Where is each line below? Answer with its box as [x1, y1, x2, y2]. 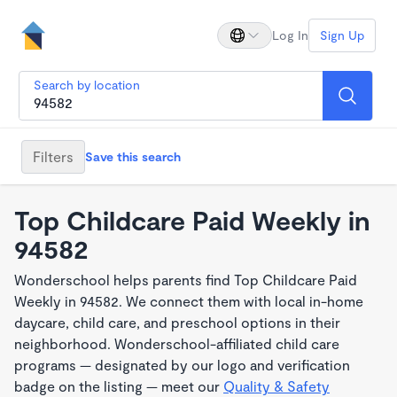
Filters [33, 147, 74, 165]
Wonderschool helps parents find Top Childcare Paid [14, 271, 357, 288]
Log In [272, 27, 308, 43]
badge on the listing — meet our [14, 378, 223, 394]
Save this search [85, 148, 181, 164]
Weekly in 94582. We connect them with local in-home [14, 292, 363, 309]
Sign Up [320, 27, 364, 43]
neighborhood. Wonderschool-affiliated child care [14, 335, 339, 352]
